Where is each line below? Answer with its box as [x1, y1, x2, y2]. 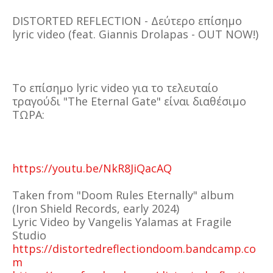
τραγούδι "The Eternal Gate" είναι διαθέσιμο [12, 94, 246, 108]
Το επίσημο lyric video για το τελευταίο [12, 80, 218, 95]
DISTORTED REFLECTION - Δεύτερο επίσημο [12, 13, 242, 28]
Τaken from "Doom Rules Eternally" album [12, 188, 234, 202]
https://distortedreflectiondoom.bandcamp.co [12, 241, 256, 256]
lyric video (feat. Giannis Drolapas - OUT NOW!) [12, 27, 258, 41]
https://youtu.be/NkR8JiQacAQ [12, 161, 172, 175]
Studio [12, 228, 46, 243]
